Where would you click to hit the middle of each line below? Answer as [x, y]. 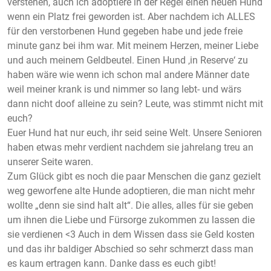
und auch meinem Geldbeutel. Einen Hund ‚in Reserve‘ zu [128, 60]
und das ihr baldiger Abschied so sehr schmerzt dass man [130, 249]
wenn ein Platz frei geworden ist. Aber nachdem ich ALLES [131, 16]
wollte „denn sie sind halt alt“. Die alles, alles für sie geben [130, 205]
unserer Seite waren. [50, 162]
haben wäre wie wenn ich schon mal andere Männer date [128, 74]
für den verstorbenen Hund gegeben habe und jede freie [125, 31]
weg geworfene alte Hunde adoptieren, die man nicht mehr [131, 191]
